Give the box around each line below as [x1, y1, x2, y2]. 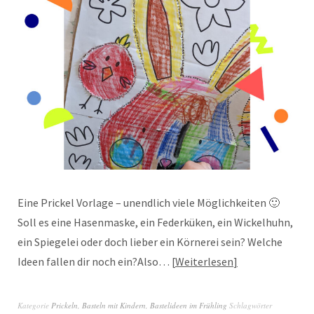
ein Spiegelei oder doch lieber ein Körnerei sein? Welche [18, 234, 282, 249]
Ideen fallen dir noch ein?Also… [18, 254, 172, 268]
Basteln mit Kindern [82, 299, 146, 310]
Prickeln [51, 299, 78, 310]
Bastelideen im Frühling [150, 299, 227, 310]
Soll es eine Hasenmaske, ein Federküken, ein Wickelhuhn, [18, 214, 293, 229]
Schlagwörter [229, 299, 272, 310]
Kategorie [18, 299, 51, 310]
